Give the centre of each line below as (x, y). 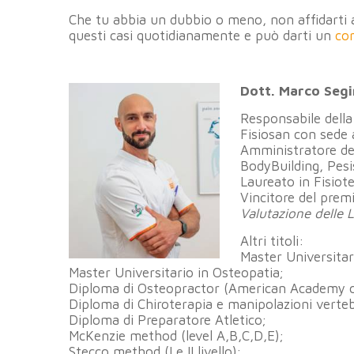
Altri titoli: (272, 241)
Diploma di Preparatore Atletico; (167, 320)
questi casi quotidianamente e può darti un (202, 35)
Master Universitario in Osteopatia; (176, 272)
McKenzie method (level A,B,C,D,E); (176, 335)
